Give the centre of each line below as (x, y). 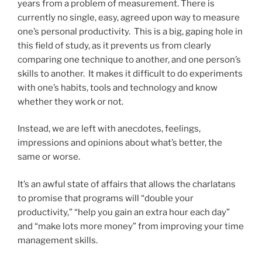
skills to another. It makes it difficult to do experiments (130, 73)
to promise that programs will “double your (106, 198)
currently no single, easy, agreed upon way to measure (129, 17)
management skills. (58, 240)
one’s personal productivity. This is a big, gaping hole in (130, 31)
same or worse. (49, 157)
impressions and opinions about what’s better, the (120, 143)
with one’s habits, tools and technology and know (118, 87)
